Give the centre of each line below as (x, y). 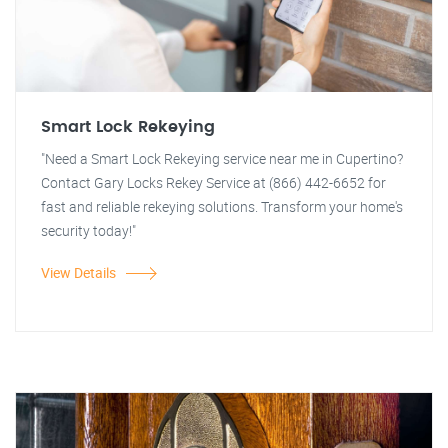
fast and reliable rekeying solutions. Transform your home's (222, 206)
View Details (78, 272)
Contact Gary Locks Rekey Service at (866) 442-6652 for (213, 182)
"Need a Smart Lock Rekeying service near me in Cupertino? (222, 158)
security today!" (88, 230)
